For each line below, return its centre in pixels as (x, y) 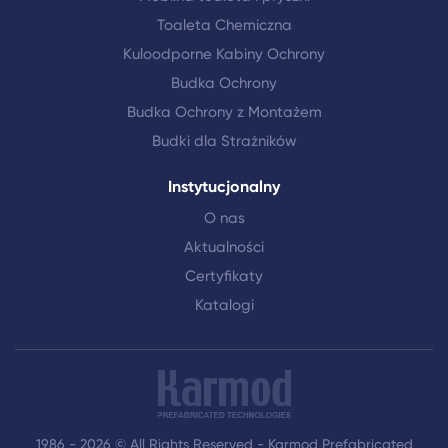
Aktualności (224, 247)
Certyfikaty (224, 276)
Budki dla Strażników (224, 141)
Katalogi (224, 305)
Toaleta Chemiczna (224, 25)
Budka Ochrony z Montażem (224, 112)
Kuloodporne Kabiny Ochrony (224, 54)
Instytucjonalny (224, 186)
